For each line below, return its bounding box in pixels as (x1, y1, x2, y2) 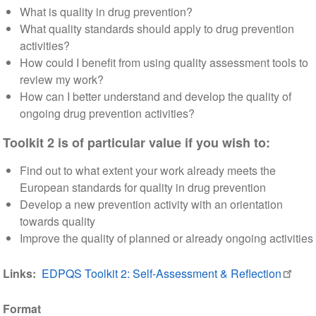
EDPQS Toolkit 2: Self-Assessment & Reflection (41, 265, 281, 282)
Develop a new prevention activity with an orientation (19, 196, 283, 213)
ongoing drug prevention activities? (19, 105, 195, 122)
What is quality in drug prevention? (19, 4, 193, 20)
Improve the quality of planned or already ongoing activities (19, 230, 313, 247)
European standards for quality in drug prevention (19, 179, 266, 196)
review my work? (19, 71, 104, 88)
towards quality (19, 213, 95, 230)
